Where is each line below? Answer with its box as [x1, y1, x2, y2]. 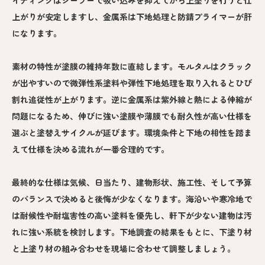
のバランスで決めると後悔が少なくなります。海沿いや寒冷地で [12, 193, 252, 205]
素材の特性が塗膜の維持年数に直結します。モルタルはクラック [12, 60, 252, 73]
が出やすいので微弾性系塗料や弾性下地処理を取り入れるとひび [12, 77, 252, 89]
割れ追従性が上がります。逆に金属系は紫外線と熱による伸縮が [12, 93, 252, 106]
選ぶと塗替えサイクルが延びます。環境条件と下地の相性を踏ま [12, 127, 252, 139]
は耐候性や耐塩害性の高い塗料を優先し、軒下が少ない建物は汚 [12, 209, 252, 222]
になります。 [12, 27, 62, 40]
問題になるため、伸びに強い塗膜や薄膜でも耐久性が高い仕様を [12, 110, 252, 122]
